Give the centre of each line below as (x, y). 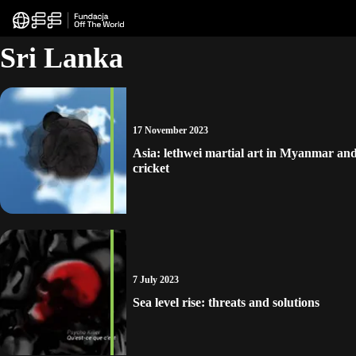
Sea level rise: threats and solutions (226, 302)
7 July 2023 (155, 279)
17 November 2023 (170, 130)
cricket (151, 168)
